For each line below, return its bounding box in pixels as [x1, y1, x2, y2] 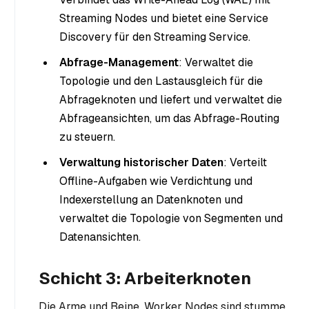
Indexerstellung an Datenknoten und [59, 192, 243, 208]
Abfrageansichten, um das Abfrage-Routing [59, 111, 279, 126]
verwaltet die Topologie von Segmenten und [59, 211, 283, 226]
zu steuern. [59, 130, 115, 145]
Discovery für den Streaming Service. [59, 30, 250, 45]
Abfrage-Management [59, 55, 179, 70]
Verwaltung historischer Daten [59, 155, 223, 170]
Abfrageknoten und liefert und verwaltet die [59, 92, 282, 108]
